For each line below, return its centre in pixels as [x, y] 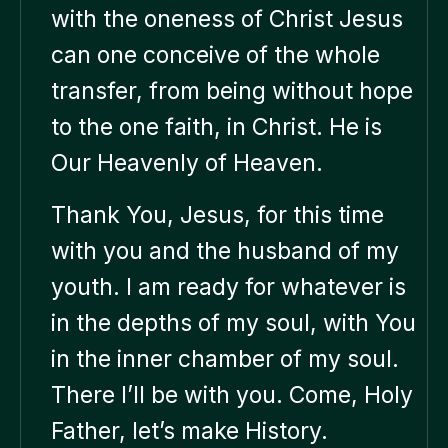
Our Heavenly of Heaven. [187, 162]
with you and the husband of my [225, 250]
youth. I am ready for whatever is [228, 286]
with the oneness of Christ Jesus [227, 18]
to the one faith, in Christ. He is [216, 126]
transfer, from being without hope [232, 90]
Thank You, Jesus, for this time [217, 214]
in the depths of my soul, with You [233, 322]
